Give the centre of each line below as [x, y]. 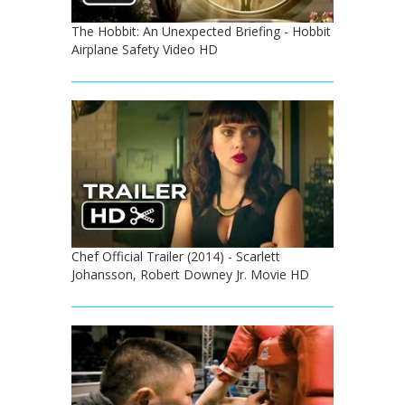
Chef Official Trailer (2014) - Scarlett [176, 257]
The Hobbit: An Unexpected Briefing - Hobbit [201, 31]
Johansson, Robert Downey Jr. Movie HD [190, 275]
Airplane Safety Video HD [145, 49]
